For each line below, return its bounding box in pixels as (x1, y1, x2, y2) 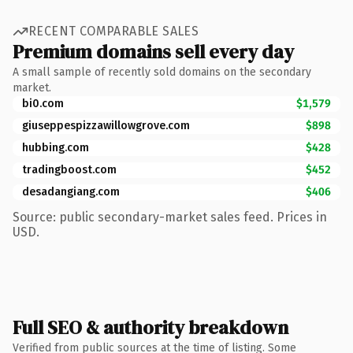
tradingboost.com (22, 162, 117, 176)
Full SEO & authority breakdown (13, 314, 288, 340)
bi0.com (22, 96, 64, 110)
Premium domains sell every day (13, 38, 294, 65)
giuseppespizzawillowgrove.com (22, 118, 190, 132)
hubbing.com (22, 140, 89, 154)
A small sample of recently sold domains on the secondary (13, 65, 311, 79)
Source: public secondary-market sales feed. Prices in (13, 209, 327, 225)
